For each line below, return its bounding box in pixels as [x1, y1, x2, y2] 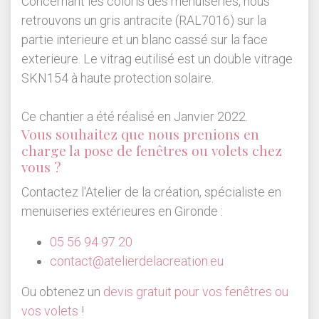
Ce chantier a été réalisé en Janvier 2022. [21, 109, 248, 125]
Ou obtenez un [21, 284, 103, 300]
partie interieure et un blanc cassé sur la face [21, 32, 268, 48]
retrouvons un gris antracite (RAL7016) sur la [21, 13, 266, 28]
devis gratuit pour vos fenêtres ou [103, 284, 288, 300]
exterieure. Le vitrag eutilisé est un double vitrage [21, 51, 293, 67]
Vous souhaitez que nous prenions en [21, 125, 259, 144]
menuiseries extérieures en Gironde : [21, 204, 226, 219]
